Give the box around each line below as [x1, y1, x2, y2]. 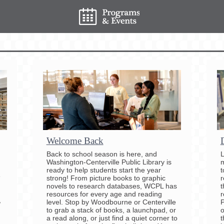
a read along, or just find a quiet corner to [46, 213, 177, 222]
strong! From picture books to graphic [46, 173, 165, 182]
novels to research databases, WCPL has [46, 181, 177, 190]
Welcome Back [46, 135, 103, 146]
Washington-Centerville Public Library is [46, 157, 171, 166]
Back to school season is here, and [46, 149, 157, 158]
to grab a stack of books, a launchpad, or [46, 205, 176, 214]
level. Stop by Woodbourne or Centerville [46, 197, 176, 206]
